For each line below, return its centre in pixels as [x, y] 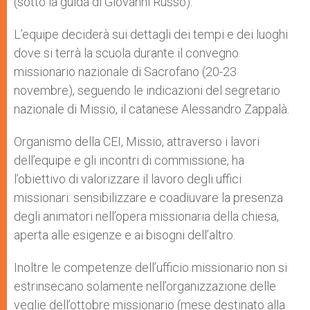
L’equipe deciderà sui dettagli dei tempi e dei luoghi [151, 34]
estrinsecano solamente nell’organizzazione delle [145, 286]
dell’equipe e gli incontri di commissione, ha [129, 160]
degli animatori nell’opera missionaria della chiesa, [146, 216]
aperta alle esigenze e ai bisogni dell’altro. [125, 235]
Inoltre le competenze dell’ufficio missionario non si [151, 267]
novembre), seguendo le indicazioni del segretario [147, 90]
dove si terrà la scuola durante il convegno [126, 53]
